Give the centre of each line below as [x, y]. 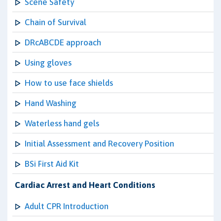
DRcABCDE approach [63, 42]
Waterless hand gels [62, 123]
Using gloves [48, 63]
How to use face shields [69, 83]
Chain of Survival [55, 22]
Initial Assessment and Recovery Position [99, 144]
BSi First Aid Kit [52, 164]
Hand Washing [51, 103]
